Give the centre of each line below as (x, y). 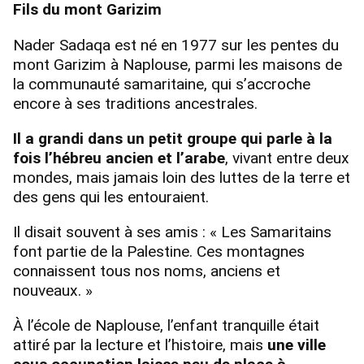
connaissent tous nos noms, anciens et (147, 271)
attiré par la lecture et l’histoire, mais (140, 345)
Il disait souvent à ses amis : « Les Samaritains (172, 232)
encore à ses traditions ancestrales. (135, 103)
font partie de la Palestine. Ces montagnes (159, 251)
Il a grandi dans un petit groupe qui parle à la (173, 138)
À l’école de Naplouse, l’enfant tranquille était (166, 326)
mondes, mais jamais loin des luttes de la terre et (182, 177)
